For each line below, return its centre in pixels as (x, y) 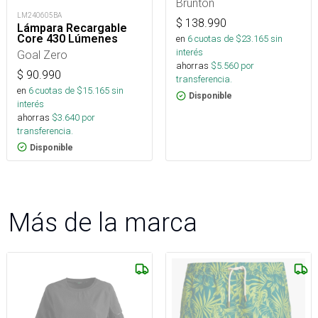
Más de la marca (103, 222)
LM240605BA (39, 15)
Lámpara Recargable (72, 28)
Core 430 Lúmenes (67, 38)
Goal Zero (42, 54)
